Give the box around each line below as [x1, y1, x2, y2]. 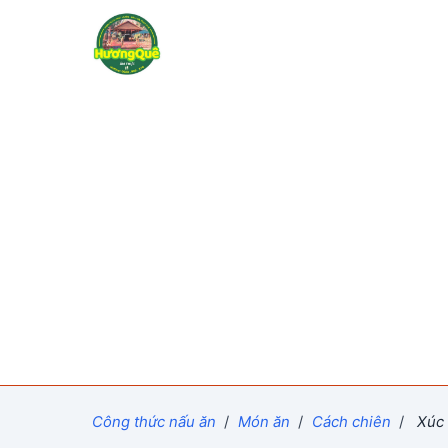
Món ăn [237, 412, 290, 431]
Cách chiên [311, 412, 391, 431]
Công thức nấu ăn [91, 412, 216, 431]
